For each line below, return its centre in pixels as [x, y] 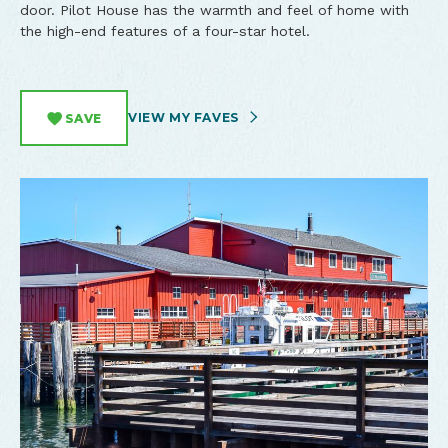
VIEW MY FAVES [185, 117]
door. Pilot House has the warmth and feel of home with [214, 10]
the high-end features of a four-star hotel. [165, 31]
